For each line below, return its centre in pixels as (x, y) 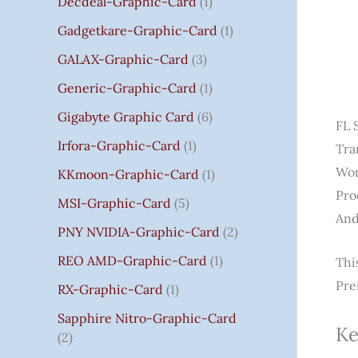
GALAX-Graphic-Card (123, 59)
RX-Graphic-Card (110, 289)
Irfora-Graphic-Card (119, 145)
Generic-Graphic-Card (127, 88)
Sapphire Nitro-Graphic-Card (147, 318)
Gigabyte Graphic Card (126, 116)
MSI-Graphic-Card (114, 203)
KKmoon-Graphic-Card (128, 174)
